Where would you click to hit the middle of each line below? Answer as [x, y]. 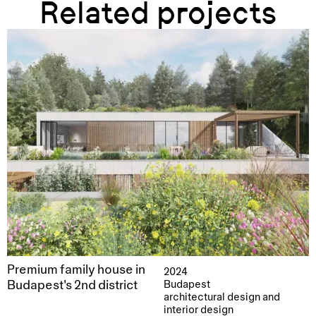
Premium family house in [76, 270]
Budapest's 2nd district [72, 286]
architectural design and [222, 297]
